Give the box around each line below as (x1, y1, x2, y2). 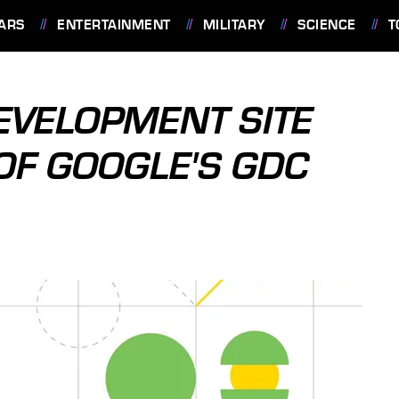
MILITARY (202, 17, 265, 33)
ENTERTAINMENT (57, 17, 171, 33)
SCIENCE (297, 17, 356, 33)
